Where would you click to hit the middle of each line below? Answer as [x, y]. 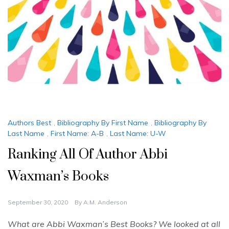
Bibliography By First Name [103, 122]
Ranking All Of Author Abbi [88, 155]
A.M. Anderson [105, 202]
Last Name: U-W [138, 134]
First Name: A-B [77, 134]
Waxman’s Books [58, 177]
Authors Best [29, 122]
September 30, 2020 [38, 202]
